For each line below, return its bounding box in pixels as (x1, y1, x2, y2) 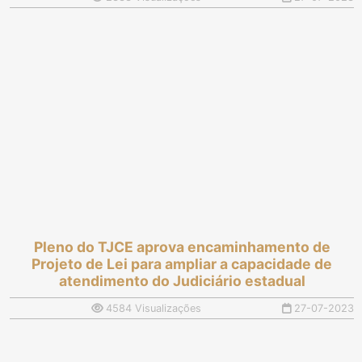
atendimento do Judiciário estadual (58, 271, 305, 289)
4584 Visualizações (102, 301, 201, 314)
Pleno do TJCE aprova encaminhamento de (33, 238, 330, 255)
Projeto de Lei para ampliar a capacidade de (32, 255, 332, 272)
